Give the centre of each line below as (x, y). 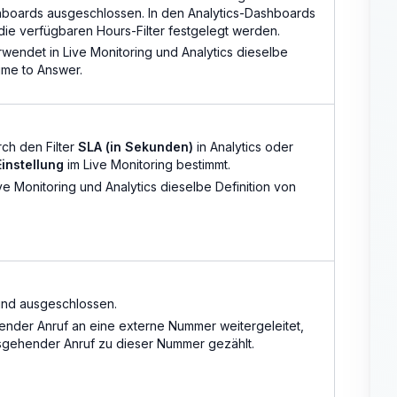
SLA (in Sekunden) (136, 147)
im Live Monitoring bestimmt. (147, 165)
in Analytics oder (243, 147)
